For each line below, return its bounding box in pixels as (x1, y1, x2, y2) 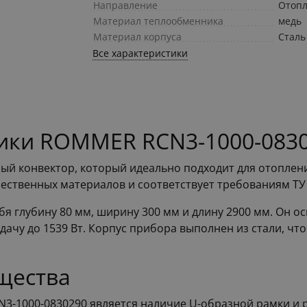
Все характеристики (93, 47, 188, 60)
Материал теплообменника (93, 14, 224, 28)
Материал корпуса (93, 30, 182, 44)
